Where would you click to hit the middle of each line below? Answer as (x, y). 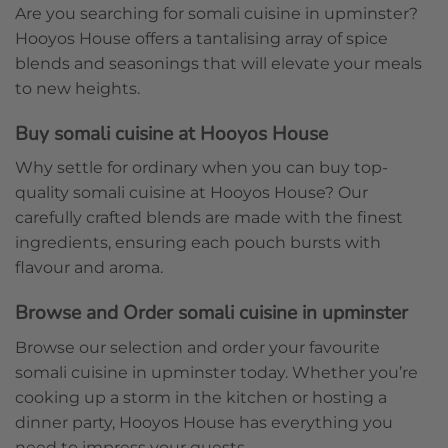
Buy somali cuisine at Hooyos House (171, 133)
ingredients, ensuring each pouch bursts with (198, 243)
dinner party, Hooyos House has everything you (204, 422)
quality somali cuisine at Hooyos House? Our (191, 193)
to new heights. (77, 88)
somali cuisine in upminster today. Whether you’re (216, 372)
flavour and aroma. (89, 268)
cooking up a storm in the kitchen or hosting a (201, 397)
